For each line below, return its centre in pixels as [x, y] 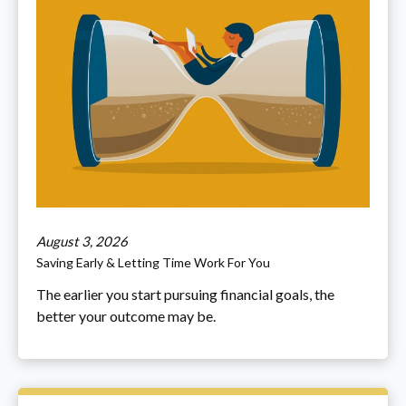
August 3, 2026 [82, 242]
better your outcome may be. [126, 316]
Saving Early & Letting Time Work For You [153, 263]
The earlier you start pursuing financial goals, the [185, 295]
